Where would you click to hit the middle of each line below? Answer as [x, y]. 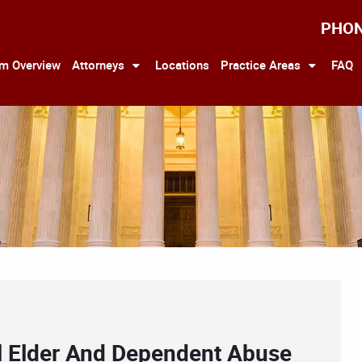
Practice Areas [261, 64]
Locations [182, 64]
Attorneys [98, 64]
